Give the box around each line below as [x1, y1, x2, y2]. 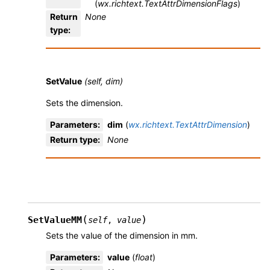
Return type [50, 134, 98, 145]
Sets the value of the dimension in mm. [46, 230, 198, 241]
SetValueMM [28, 215, 82, 226]
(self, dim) [84, 76, 123, 87]
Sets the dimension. [46, 98, 123, 108]
